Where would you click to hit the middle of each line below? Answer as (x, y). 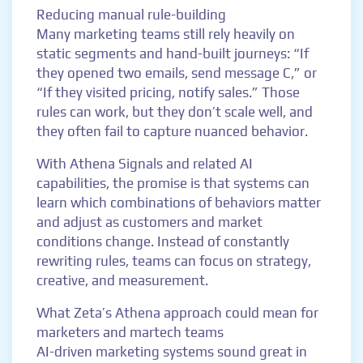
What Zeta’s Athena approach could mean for (177, 313)
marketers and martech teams (130, 332)
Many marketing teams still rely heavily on (166, 34)
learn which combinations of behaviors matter (179, 203)
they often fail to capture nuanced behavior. (172, 131)
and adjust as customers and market (149, 222)
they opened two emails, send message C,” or (177, 73)
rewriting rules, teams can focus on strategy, (174, 261)
